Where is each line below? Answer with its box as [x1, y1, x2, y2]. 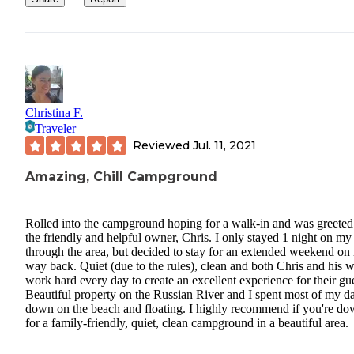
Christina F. [25, 106, 83, 120]
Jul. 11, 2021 [193, 137, 256, 153]
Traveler [35, 122, 76, 136]
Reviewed [133, 137, 193, 153]
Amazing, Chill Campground [25, 169, 217, 185]
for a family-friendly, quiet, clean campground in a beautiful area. [25, 315, 348, 330]
